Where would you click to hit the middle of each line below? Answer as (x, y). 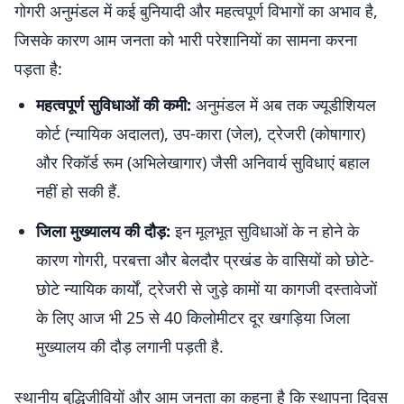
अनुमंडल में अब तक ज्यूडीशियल (284, 105)
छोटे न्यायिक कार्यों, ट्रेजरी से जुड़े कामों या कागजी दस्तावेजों (207, 289)
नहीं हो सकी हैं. (78, 191)
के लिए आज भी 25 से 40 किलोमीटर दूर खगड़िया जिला (193, 317)
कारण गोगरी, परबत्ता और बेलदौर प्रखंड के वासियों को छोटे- (205, 260)
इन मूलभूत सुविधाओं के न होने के (265, 231)
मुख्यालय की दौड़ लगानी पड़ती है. (130, 346)
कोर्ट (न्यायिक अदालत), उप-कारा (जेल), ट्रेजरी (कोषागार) (201, 133)
